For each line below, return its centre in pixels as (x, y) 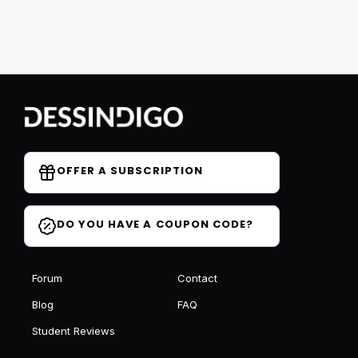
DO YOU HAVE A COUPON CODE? (155, 224)
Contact (197, 278)
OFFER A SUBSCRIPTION (130, 171)
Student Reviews (74, 331)
